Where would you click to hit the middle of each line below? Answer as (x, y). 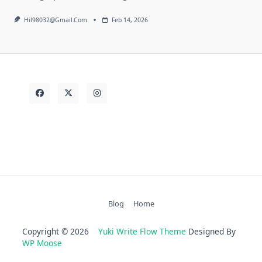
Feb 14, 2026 (130, 20)
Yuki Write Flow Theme (142, 231)
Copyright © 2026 (60, 231)
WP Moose (42, 243)
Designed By (211, 231)
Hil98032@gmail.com (55, 20)
